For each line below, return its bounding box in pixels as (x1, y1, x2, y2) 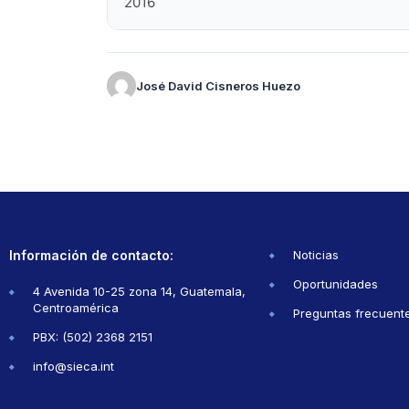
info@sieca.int (33, 359, 114, 374)
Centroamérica (33, 300, 119, 316)
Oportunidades (293, 277, 378, 292)
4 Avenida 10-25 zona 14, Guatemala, (33, 284, 246, 299)
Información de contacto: (9, 247, 173, 264)
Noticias (293, 247, 339, 263)
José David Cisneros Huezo (136, 79, 300, 94)
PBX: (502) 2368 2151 (33, 330, 152, 345)
